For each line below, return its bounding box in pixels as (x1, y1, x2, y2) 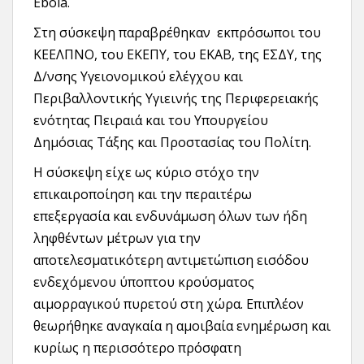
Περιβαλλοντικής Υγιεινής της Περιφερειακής (33, 89, 318, 108)
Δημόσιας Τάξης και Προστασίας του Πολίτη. (33, 133, 311, 152)
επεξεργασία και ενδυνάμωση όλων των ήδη (33, 207, 307, 226)
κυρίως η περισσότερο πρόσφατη (33, 339, 241, 357)
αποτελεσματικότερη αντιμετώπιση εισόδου (33, 251, 309, 270)
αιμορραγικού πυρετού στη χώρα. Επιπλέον (33, 295, 304, 314)
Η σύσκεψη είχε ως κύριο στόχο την (33, 163, 259, 182)
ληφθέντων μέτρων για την (33, 229, 201, 248)
